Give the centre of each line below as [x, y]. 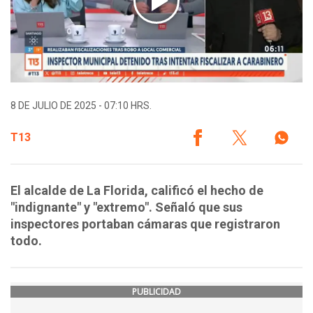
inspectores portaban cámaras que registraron [145, 224]
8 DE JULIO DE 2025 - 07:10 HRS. [81, 106]
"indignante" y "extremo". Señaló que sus [126, 208]
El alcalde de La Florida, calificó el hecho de [137, 191]
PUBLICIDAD [156, 292]
